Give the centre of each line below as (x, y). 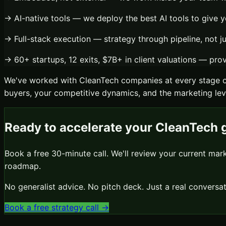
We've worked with (42, 80)
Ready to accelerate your (80, 128)
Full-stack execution (52, 39)
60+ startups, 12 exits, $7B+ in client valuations (105, 60)
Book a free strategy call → (57, 208)
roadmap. (23, 166)
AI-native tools (42, 18)
